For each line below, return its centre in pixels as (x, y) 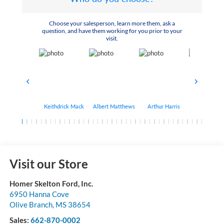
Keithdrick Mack (64, 106)
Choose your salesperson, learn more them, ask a (112, 23)
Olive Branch (31, 205)
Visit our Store (48, 164)
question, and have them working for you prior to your (112, 31)
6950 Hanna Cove (39, 194)
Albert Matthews (114, 106)
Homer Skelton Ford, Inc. (51, 184)
